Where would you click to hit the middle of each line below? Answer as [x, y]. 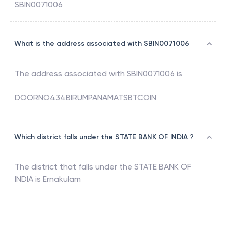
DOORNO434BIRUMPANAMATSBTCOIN [86, 98]
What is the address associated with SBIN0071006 [102, 44]
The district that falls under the [74, 167]
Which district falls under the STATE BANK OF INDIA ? [104, 137]
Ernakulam [62, 179]
